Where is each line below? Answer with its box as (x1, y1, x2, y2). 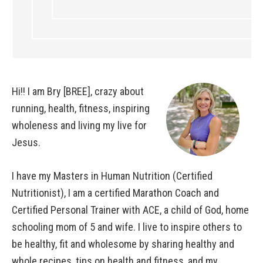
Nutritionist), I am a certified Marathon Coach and (12, 186, 219, 199)
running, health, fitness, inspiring (12, 102, 150, 114)
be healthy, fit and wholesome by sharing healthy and (12, 237, 234, 250)
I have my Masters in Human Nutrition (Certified (12, 169, 213, 182)
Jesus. (12, 136, 41, 149)
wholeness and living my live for (12, 119, 147, 131)
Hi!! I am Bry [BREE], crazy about (12, 85, 144, 97)
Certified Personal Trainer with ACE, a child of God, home (12, 203, 249, 216)
